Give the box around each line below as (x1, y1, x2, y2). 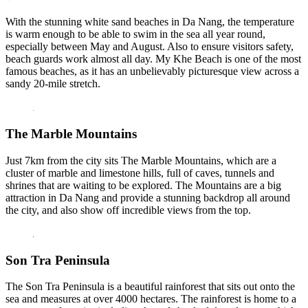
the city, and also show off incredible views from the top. (5, 203, 251, 216)
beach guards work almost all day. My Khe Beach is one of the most (5, 53, 301, 65)
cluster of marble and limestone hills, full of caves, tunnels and (5, 166, 274, 179)
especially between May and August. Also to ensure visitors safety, (5, 41, 294, 53)
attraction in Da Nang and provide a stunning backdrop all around (5, 191, 290, 203)
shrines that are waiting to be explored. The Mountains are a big (5, 179, 281, 191)
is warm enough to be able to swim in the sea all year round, (5, 28, 265, 41)
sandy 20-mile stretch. (5, 78, 100, 90)
